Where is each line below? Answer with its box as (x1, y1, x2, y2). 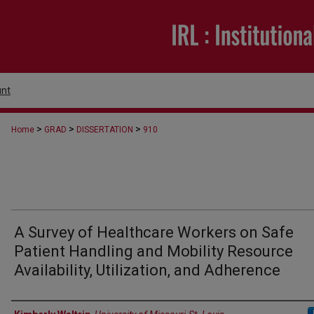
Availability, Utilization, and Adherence (14, 261, 280, 279)
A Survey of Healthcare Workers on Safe (14, 224, 294, 241)
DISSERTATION (76, 125, 133, 135)
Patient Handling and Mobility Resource (14, 243, 293, 260)
